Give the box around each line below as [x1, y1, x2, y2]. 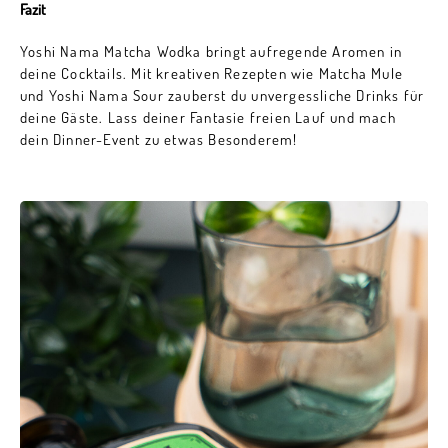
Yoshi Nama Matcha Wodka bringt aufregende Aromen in [20, 41, 403, 61]
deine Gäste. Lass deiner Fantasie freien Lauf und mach [20, 107, 396, 127]
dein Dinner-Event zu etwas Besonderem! [20, 129, 298, 149]
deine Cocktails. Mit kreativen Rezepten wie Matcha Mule [20, 63, 404, 83]
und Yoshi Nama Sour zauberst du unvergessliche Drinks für [20, 85, 425, 105]
